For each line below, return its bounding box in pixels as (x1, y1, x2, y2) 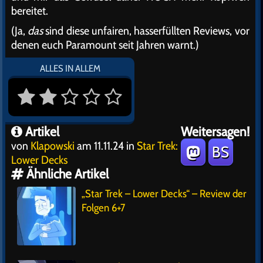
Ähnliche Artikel (23, 166, 109, 183)
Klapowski (31, 139, 75, 153)
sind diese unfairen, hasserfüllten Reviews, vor (43, 23, 249, 38)
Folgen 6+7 (82, 201, 125, 215)
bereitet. (11, 4, 48, 18)
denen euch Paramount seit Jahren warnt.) (11, 38, 199, 52)
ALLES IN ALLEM (39, 63, 100, 75)
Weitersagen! (180, 123, 249, 140)
